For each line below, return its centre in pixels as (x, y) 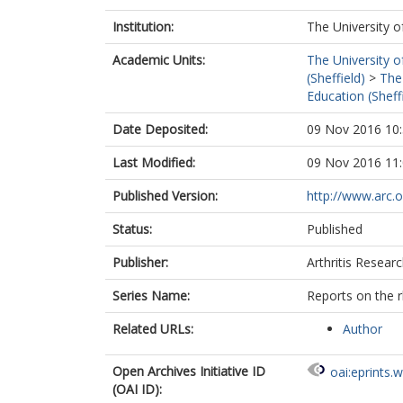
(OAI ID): (137, 389)
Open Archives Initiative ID (189, 371)
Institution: (143, 27)
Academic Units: (159, 60)
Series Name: (151, 296)
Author (363, 329)
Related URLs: (153, 329)
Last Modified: (154, 162)
